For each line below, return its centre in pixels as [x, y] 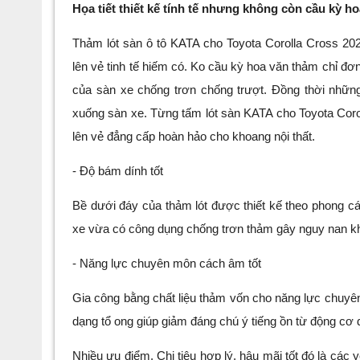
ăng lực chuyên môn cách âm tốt [175, 264]
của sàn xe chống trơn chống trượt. [172, 90]
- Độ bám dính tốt [118, 172]
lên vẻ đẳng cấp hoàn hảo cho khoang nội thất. [194, 137]
